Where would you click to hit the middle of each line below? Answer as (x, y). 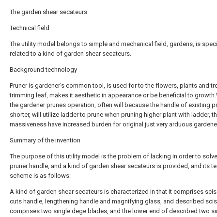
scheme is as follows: (40, 176)
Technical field (30, 28)
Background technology (43, 70)
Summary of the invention (45, 140)
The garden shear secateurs (48, 12)
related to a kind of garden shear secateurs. (70, 54)
